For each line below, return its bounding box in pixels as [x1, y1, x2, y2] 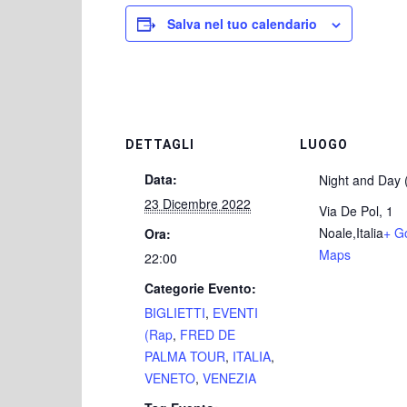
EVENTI [213, 303, 258, 322]
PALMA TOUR [144, 347, 225, 365]
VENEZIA [203, 369, 256, 387]
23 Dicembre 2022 [144, 194, 251, 213]
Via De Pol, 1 [319, 202, 393, 220]
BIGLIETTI [144, 303, 205, 322]
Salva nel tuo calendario [167, 15, 317, 33]
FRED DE [180, 325, 235, 343]
